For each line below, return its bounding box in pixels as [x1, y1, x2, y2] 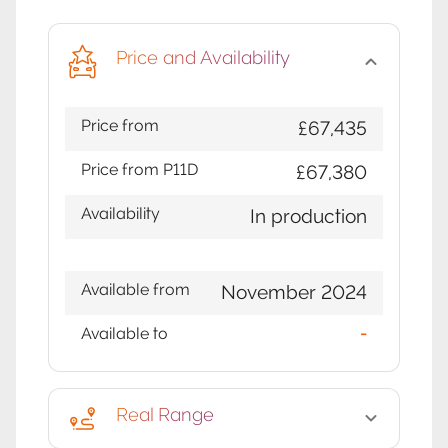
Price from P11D [81, 160, 198, 180]
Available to [81, 324, 168, 344]
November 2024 [221, 281, 367, 305]
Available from [81, 280, 190, 300]
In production [250, 205, 367, 229]
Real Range [116, 404, 214, 425]
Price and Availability [116, 47, 290, 69]
